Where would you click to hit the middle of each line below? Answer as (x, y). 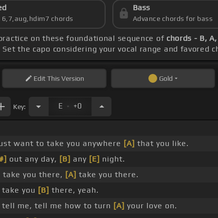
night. (112, 159)
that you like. (162, 144)
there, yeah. (74, 190)
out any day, (33, 159)
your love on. (151, 206)
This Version (65, 79)
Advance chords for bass (173, 19)
